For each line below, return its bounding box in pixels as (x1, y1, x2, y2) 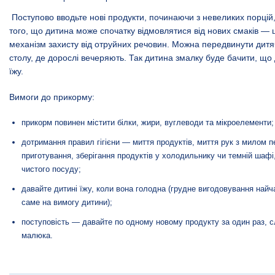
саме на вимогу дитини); (21, 197, 112, 207)
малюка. (21, 230, 53, 240)
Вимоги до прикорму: (9, 91, 95, 102)
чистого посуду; (21, 164, 81, 174)
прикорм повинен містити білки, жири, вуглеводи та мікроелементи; (21, 117, 274, 127)
